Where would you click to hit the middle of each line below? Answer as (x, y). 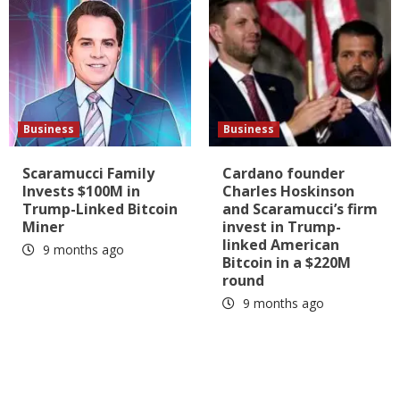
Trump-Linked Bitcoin (100, 208)
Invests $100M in (81, 191)
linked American (281, 244)
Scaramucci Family (88, 173)
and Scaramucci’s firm (300, 208)
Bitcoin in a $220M (287, 262)
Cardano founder (283, 173)
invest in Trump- (282, 226)
